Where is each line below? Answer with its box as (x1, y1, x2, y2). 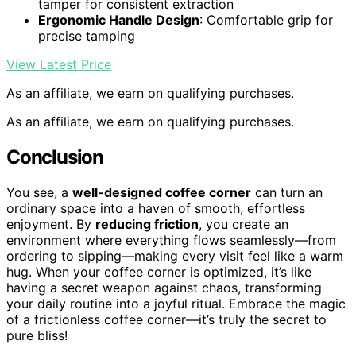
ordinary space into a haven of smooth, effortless (6, 199, 305, 216)
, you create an (199, 215, 288, 232)
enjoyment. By (6, 215, 95, 232)
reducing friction (95, 215, 199, 232)
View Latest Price (6, 56, 111, 73)
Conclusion (6, 145, 103, 168)
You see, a (6, 184, 72, 200)
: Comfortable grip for (199, 12, 333, 29)
